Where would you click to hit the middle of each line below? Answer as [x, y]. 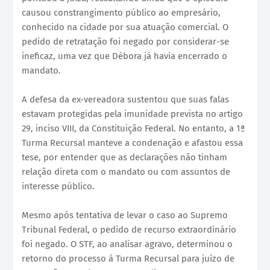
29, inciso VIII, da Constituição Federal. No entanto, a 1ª [133, 128]
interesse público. [58, 186]
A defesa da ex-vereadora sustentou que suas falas [125, 99]
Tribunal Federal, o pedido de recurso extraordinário [129, 229]
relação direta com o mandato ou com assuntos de [126, 171]
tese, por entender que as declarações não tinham [124, 157]
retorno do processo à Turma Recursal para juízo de [128, 258]
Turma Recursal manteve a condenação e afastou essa [132, 143]
